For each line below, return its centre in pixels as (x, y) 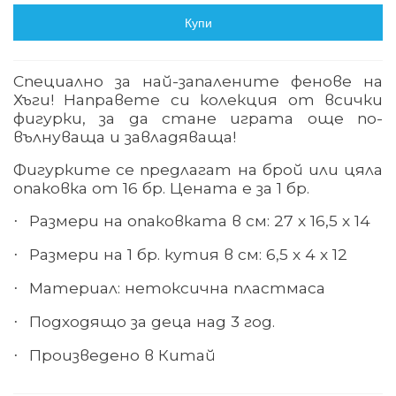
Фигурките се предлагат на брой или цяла (198, 170)
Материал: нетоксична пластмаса (177, 288)
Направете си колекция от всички (218, 100)
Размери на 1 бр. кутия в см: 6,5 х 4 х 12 (188, 255)
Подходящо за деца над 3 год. (152, 322)
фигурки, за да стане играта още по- (198, 118)
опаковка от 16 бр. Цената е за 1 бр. (161, 188)
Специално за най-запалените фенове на (198, 81)
